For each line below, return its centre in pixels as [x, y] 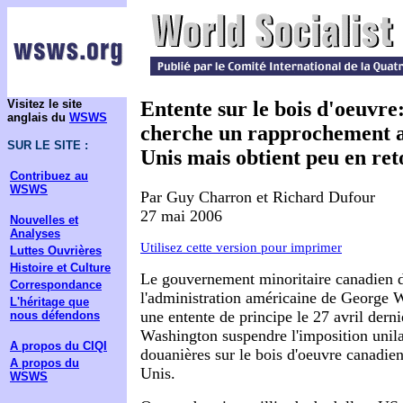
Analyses [35, 233]
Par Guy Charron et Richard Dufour [258, 197]
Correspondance [56, 285]
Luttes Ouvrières [56, 251]
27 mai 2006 [181, 215]
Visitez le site [45, 104]
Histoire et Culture [60, 268]
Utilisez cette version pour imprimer [241, 247]
